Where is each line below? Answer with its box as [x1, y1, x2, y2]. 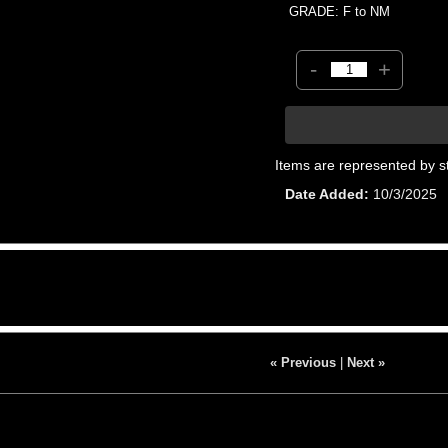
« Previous [269, 354, 336, 370]
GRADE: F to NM [289, 3, 391, 19]
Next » [346, 354, 385, 370]
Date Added [285, 185, 365, 202]
